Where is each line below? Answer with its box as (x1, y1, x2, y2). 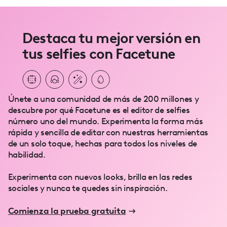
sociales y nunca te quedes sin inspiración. (8, 182, 168, 193)
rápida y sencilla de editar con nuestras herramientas (8, 127, 209, 137)
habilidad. (8, 149, 46, 160)
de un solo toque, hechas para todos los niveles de (8, 138, 197, 148)
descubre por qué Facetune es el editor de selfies (8, 104, 190, 115)
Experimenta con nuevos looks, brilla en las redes (8, 171, 193, 182)
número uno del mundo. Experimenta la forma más (8, 116, 203, 126)
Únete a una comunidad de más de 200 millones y (8, 93, 199, 104)
